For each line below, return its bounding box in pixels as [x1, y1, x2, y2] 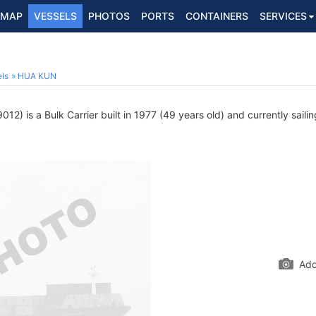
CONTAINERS [186, 10, 248, 22]
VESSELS [34, 10, 77, 22]
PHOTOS [88, 10, 130, 22]
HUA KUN [18, 71, 56, 81]
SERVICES [260, 10, 307, 22]
